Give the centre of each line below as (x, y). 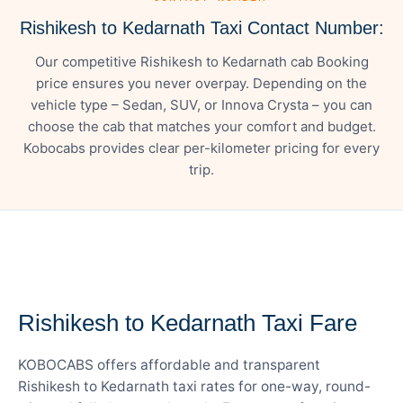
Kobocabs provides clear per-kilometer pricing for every (201, 148)
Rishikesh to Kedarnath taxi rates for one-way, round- (194, 386)
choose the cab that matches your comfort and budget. (201, 126)
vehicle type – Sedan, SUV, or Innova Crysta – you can (201, 104)
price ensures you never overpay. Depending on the (201, 83)
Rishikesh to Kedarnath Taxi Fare (188, 322)
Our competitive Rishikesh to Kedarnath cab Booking (201, 61)
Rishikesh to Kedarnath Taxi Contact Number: (201, 27)
